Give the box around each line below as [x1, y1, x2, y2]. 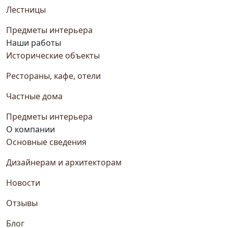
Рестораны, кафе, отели [6, 70, 101, 82]
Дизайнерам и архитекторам [6, 157, 122, 168]
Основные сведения [6, 136, 87, 148]
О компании [6, 124, 55, 135]
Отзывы [6, 197, 38, 209]
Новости [6, 177, 40, 189]
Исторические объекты [6, 50, 100, 62]
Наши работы [6, 37, 61, 49]
